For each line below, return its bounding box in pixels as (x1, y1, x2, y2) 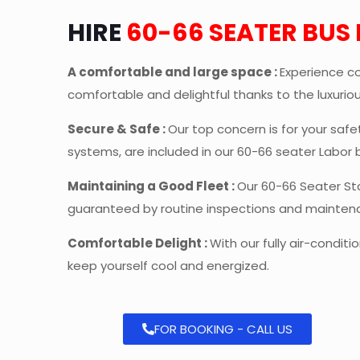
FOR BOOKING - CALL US (154, 321, 293, 338)
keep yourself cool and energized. (67, 257, 270, 275)
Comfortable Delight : (67, 235, 211, 252)
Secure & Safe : (67, 121, 169, 138)
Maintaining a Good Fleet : (67, 178, 238, 195)
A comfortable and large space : (67, 63, 280, 81)
